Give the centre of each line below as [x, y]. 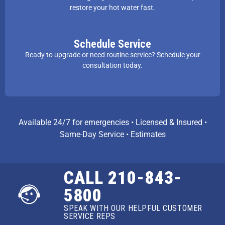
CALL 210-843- [123, 178]
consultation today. [113, 65]
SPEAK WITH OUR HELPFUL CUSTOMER [133, 208]
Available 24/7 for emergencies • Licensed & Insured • [113, 122]
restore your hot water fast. [113, 7]
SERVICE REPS [89, 216]
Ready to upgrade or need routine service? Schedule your [113, 54]
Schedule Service [113, 44]
